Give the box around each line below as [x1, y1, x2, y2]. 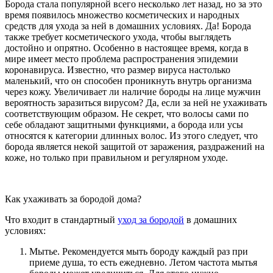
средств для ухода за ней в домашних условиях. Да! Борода [5, 20, 251, 31]
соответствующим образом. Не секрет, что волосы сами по [5, 108, 249, 119]
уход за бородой [118, 214, 184, 225]
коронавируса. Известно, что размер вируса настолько [5, 64, 230, 75]
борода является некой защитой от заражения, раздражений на [5, 141, 264, 152]
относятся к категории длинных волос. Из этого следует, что [5, 130, 258, 141]
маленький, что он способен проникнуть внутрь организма [5, 75, 252, 86]
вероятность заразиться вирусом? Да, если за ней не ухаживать [5, 97, 267, 108]
